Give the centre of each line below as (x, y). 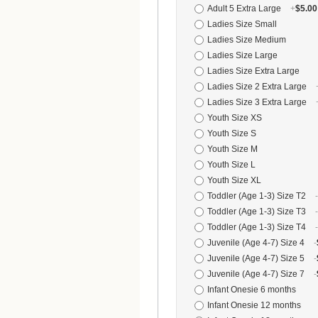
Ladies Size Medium (247, 40)
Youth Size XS (235, 118)
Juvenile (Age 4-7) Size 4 (257, 243)
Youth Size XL (234, 180)
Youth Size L (231, 165)
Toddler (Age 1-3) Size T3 (258, 212)
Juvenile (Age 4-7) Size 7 (257, 274)
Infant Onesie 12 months (254, 305)
